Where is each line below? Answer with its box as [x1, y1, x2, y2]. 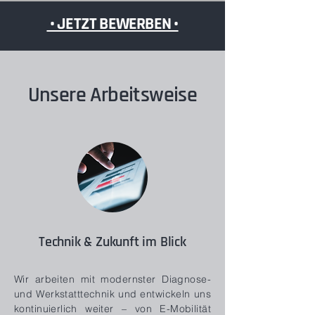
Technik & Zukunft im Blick [39, 236, 186, 250]
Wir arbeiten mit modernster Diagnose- [14, 273, 211, 285]
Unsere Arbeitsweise [27, 85, 198, 107]
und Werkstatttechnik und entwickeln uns [14, 288, 211, 300]
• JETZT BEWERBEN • [46, 16, 179, 33]
